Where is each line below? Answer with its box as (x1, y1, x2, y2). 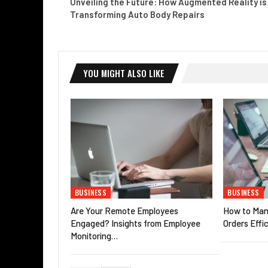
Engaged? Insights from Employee (71, 217, 200, 229)
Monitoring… (71, 230, 118, 241)
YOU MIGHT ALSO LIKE (83, 66, 165, 80)
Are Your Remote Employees (71, 205, 178, 216)
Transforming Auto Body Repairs (70, 9, 205, 20)
